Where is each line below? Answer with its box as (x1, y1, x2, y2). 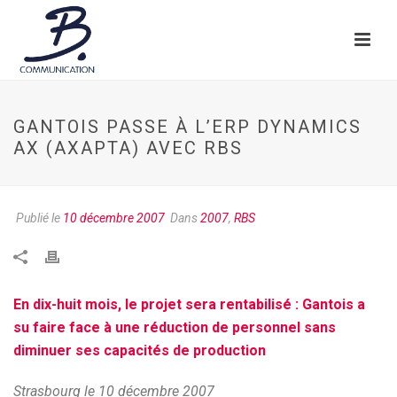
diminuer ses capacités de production (13, 342, 266, 359)
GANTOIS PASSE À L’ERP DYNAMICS (13, 116, 362, 137)
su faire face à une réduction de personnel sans (13, 319, 336, 336)
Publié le (13, 211, 63, 225)
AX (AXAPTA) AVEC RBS (13, 137, 243, 159)
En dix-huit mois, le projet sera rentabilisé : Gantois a (13, 296, 365, 313)
